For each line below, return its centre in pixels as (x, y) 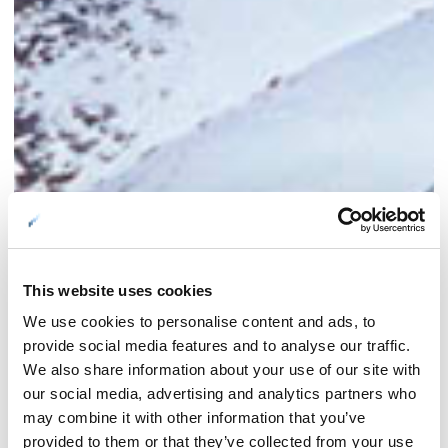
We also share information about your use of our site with (222, 370)
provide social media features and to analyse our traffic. (217, 346)
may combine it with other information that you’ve (194, 418)
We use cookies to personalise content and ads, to (199, 322)
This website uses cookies (118, 290)
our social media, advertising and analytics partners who (219, 394)
